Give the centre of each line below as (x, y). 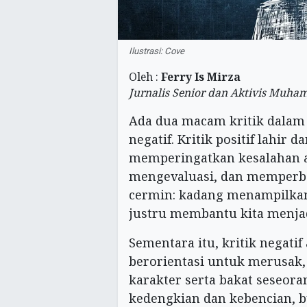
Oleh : (145, 76)
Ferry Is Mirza (201, 76)
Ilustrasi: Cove (157, 51)
